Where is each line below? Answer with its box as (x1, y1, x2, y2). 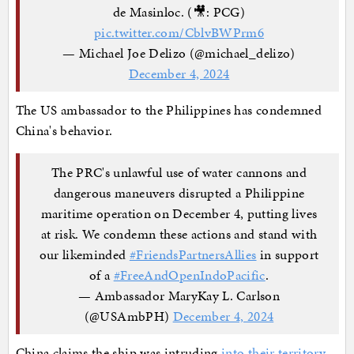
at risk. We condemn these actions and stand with (40, 224, 318, 243)
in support (256, 244, 319, 264)
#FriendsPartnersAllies (129, 244, 257, 264)
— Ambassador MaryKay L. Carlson (78, 285, 280, 305)
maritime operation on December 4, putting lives (40, 203, 318, 223)
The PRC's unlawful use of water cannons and (51, 162, 307, 182)
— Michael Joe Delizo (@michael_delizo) (62, 43, 296, 62)
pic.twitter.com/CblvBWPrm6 (93, 22, 265, 42)
